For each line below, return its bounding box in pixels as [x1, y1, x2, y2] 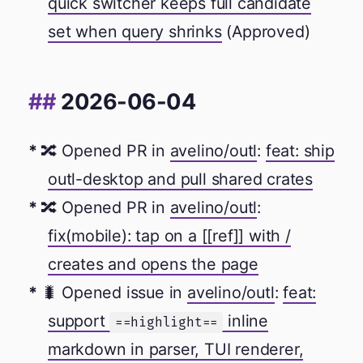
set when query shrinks [48, 21, 222, 41]
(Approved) [221, 21, 310, 41]
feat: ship [265, 141, 335, 161]
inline [223, 311, 269, 331]
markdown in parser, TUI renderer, [48, 340, 304, 360]
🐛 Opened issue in [41, 283, 188, 303]
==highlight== [114, 314, 219, 331]
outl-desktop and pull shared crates [48, 169, 314, 190]
